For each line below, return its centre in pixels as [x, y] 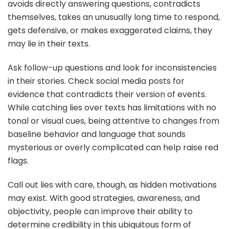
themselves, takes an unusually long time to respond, [114, 17]
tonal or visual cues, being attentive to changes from [113, 121]
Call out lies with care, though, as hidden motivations [112, 185]
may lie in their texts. [50, 43]
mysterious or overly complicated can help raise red [113, 147]
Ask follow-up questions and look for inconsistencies [112, 67]
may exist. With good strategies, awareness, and [104, 198]
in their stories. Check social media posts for [96, 81]
